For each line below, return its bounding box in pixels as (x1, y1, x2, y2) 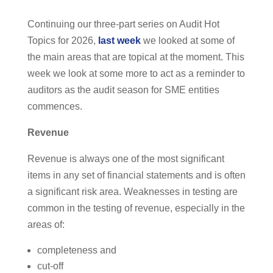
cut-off (37, 261, 63, 272)
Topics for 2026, (27, 35, 98, 46)
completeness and (37, 245, 116, 256)
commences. (27, 101, 82, 112)
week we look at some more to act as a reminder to (27, 68, 245, 79)
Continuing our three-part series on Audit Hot (27, 19, 219, 30)
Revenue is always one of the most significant (27, 154, 224, 165)
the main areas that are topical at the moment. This (27, 52, 244, 63)
